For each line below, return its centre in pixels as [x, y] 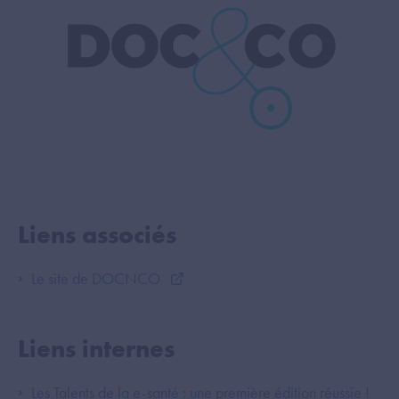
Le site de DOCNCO [98, 279]
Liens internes [96, 349]
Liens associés [97, 235]
